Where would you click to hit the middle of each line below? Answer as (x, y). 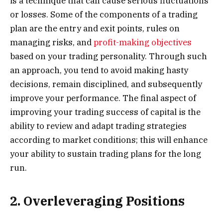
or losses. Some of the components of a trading (104, 14)
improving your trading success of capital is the (105, 112)
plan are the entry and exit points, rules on (95, 28)
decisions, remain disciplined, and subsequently (106, 84)
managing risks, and (52, 42)
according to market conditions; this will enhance (109, 140)
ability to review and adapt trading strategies (98, 126)
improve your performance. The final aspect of (103, 98)
